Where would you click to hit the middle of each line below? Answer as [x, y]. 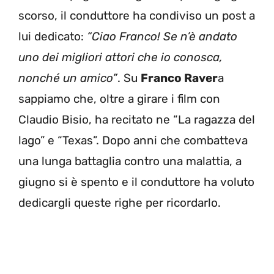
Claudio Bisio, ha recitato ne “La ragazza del [137, 119]
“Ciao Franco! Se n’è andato [162, 36]
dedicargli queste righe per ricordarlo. [120, 202]
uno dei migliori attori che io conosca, [120, 57]
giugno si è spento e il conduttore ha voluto [136, 182]
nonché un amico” [68, 78]
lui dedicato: [53, 36]
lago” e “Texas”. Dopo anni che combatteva [133, 140]
